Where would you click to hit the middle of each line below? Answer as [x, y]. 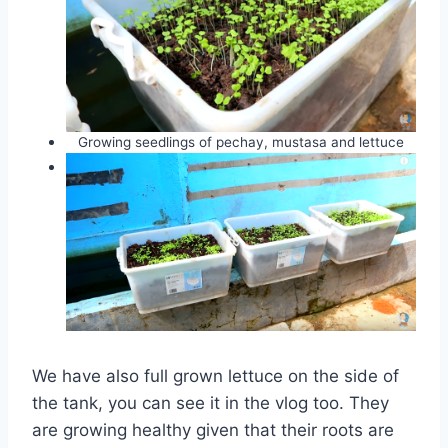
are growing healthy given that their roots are [213, 429]
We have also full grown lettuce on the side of [215, 375]
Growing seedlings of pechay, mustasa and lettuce [241, 142]
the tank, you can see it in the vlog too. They [210, 402]
